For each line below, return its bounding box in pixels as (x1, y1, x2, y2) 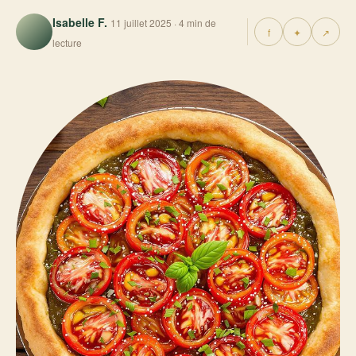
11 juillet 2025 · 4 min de (110, 16, 216, 29)
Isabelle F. (52, 14, 107, 30)
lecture (52, 36, 82, 49)
